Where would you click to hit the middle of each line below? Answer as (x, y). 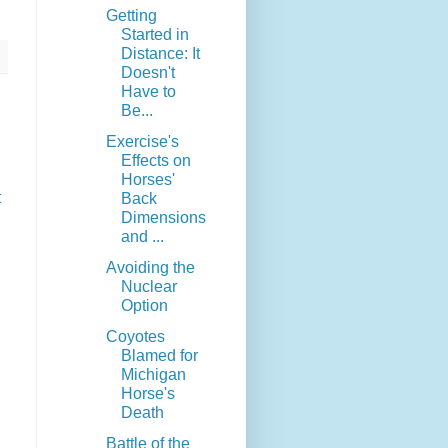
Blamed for (159, 356)
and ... (142, 237)
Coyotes (135, 337)
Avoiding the (150, 268)
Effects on (155, 161)
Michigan (153, 375)
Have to (148, 92)
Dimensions (163, 218)
